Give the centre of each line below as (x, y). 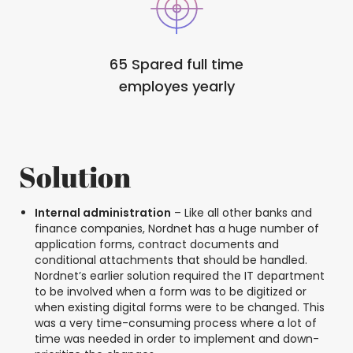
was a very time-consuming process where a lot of (176, 323)
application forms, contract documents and (157, 245)
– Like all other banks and (242, 213)
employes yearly (176, 87)
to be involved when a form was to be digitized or (171, 292)
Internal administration (103, 213)
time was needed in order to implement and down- (177, 339)
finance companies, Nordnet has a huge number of (177, 229)
